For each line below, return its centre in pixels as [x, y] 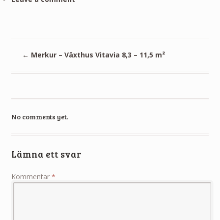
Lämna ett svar [46, 154]
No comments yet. [40, 116]
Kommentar [31, 176]
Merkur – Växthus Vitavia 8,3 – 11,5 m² [97, 55]
